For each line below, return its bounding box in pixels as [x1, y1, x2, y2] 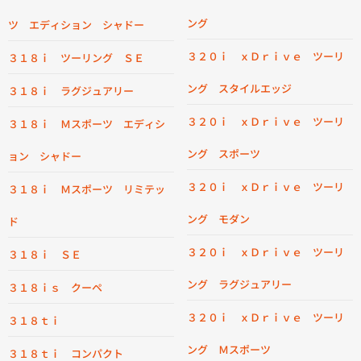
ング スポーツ [187, 146, 260, 161]
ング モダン [187, 211, 250, 226]
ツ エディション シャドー [8, 17, 144, 32]
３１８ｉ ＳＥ [8, 247, 81, 262]
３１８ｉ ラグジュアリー [8, 83, 134, 98]
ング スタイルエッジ [187, 81, 292, 96]
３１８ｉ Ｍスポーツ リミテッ [8, 181, 165, 197]
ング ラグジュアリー [187, 276, 292, 292]
